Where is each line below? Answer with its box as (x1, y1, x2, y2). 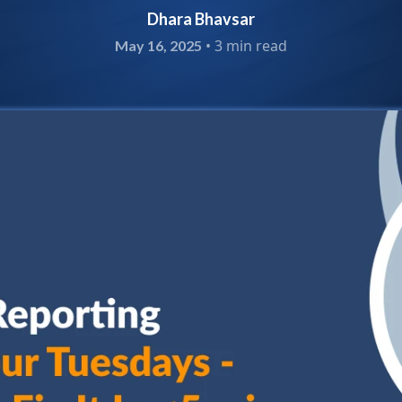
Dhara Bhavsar (147, 9, 255, 29)
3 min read (214, 36, 287, 56)
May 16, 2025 (115, 37, 202, 54)
